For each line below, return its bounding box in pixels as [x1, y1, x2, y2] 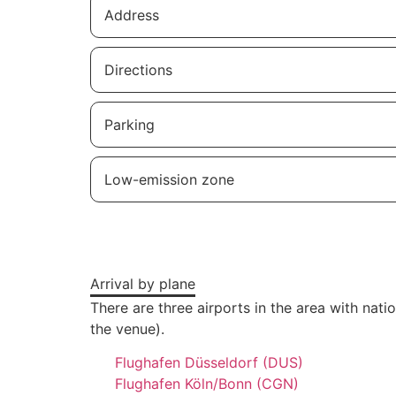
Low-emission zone [104, 170, 234, 188]
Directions [104, 60, 172, 79]
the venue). [90, 319, 164, 338]
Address [104, 5, 159, 24]
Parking [104, 115, 155, 133]
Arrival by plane [90, 274, 195, 293]
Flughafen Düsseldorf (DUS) [114, 354, 303, 372]
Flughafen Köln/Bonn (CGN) [114, 375, 299, 393]
